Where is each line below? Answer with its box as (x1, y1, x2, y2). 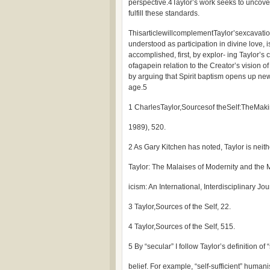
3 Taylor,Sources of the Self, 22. (128, 202, 231, 211)
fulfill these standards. (128, 9, 199, 17)
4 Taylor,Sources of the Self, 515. (128, 222, 235, 231)
